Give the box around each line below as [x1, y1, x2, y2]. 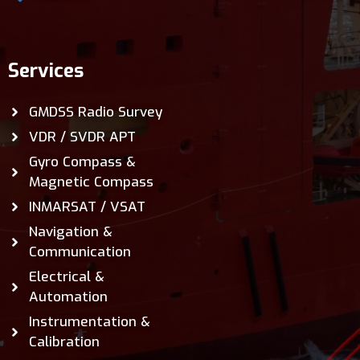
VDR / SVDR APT [29, 128, 137, 147]
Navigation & [29, 223, 113, 242]
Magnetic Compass [29, 173, 154, 192]
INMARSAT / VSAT [29, 198, 146, 217]
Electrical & [29, 268, 105, 287]
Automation [29, 288, 108, 307]
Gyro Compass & [29, 153, 137, 172]
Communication [29, 243, 132, 262]
